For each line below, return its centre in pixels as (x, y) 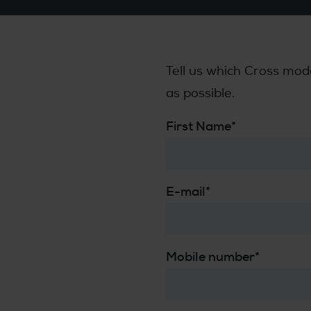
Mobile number (211, 257)
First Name (199, 126)
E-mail (186, 191)
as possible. (201, 93)
